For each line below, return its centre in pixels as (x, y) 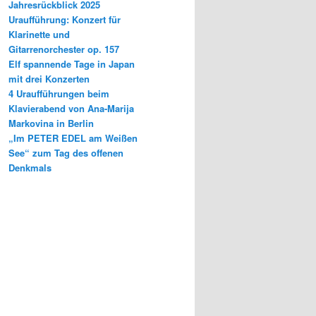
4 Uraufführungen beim (59, 94)
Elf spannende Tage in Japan (72, 64)
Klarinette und (39, 35)
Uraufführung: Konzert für (65, 20)
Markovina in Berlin (51, 123)
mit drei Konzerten (49, 79)
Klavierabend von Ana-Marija (71, 109)
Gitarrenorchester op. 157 (64, 49)
